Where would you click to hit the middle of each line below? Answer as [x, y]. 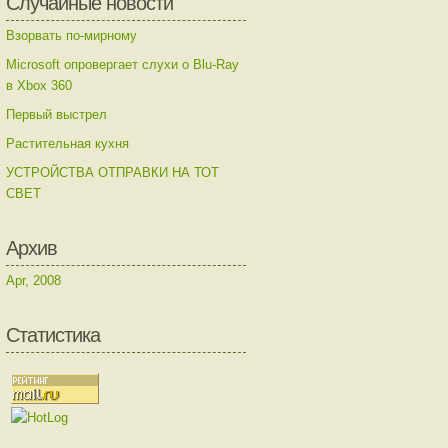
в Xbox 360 [39, 85]
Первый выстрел [56, 114]
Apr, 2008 [33, 280]
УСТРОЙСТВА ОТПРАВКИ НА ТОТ [112, 172]
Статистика [53, 335]
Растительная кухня [67, 143]
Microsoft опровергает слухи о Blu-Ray [122, 64]
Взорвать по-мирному [71, 35]
